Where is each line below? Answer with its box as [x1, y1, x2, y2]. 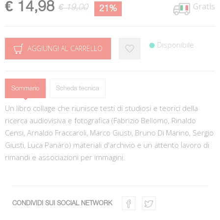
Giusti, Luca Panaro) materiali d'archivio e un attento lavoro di [5, 139, 209, 150]
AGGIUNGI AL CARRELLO [27, 43, 103, 53]
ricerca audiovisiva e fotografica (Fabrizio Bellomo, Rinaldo [5, 115, 196, 125]
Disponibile [157, 39, 194, 50]
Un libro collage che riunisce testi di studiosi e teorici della [5, 103, 198, 113]
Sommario [11, 85, 39, 91]
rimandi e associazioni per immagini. [5, 152, 125, 162]
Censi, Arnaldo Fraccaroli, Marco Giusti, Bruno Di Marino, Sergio [5, 127, 214, 137]
